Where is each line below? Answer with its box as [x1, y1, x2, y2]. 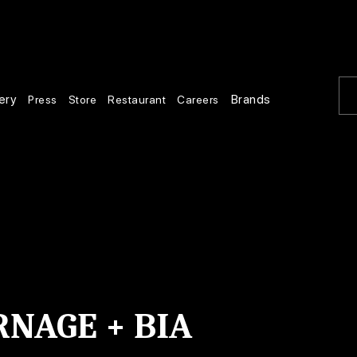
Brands [230, 91, 271, 107]
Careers [177, 92, 219, 106]
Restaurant [108, 92, 167, 106]
